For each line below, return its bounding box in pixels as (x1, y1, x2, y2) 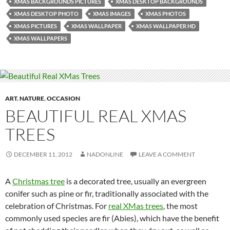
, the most (163, 201, 198, 211)
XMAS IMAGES (93, 10, 131, 17)
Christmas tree (12, 176, 65, 186)
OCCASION (47, 94, 80, 103)
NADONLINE (87, 150, 123, 159)
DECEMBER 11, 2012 (14, 150, 72, 159)
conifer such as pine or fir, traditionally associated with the (5, 188, 208, 199)
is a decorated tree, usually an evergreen (65, 176, 206, 186)
